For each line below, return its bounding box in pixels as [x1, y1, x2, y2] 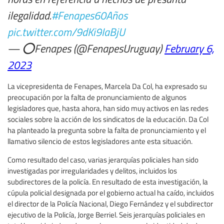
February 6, [164, 40, 214, 56]
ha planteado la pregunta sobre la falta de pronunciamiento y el [7, 125, 206, 135]
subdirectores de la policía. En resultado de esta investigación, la [7, 176, 208, 187]
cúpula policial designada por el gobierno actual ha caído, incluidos [7, 187, 214, 198]
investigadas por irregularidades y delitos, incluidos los [7, 165, 177, 176]
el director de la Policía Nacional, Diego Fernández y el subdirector [7, 198, 213, 209]
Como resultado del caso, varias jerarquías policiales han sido [7, 154, 198, 165]
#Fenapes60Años [51, 7, 127, 23]
